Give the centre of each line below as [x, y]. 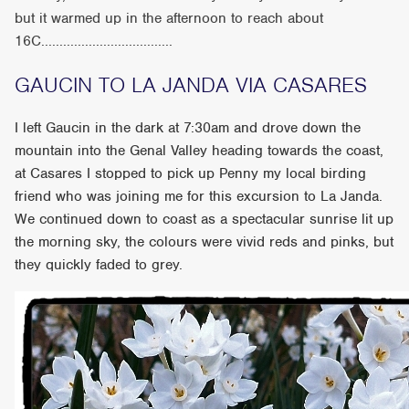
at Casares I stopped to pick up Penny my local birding [191, 173]
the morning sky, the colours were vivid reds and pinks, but [204, 241]
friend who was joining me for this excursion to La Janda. [199, 196]
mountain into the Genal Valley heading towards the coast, [199, 150]
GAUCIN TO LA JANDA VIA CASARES [191, 84]
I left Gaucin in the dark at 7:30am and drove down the [188, 127]
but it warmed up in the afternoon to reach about [169, 18]
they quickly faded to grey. [99, 264]
